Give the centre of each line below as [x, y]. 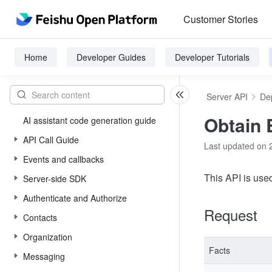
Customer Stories [221, 19]
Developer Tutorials [212, 57]
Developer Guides [111, 57]
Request [231, 215]
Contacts [40, 217]
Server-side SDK [55, 178]
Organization [48, 237]
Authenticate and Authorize [75, 198]
